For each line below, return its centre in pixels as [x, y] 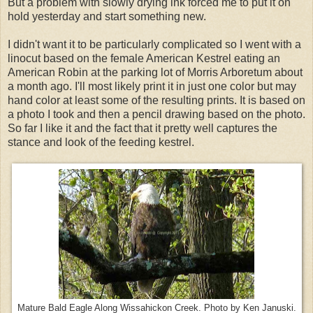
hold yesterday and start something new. [107, 17]
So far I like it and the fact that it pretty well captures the [143, 129]
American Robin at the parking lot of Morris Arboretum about [155, 73]
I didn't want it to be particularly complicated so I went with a [154, 45]
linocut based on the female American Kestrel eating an [144, 59]
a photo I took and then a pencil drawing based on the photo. [156, 115]
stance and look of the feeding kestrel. [101, 143]
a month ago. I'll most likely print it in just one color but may [152, 87]
